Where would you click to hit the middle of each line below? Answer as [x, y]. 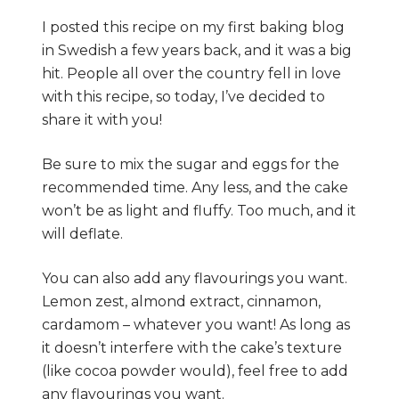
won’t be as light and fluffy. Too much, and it [199, 211]
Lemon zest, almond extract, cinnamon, [181, 302]
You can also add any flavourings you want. [194, 279]
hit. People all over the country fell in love [191, 74]
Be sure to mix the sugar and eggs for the [190, 165]
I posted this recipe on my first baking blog [193, 28]
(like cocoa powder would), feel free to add [195, 371]
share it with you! [102, 120]
